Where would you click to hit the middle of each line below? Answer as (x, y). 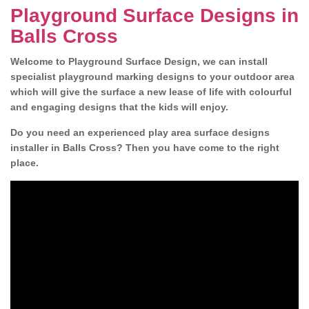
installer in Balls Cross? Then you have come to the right (145, 148)
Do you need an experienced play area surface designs (140, 132)
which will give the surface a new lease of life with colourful (151, 92)
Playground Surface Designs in (154, 16)
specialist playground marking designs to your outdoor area (152, 77)
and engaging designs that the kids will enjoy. (119, 107)
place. (26, 163)
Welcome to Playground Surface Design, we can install (139, 61)
